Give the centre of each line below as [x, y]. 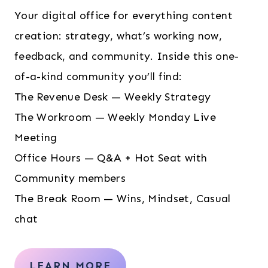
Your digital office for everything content [124, 16]
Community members [70, 179]
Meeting [36, 138]
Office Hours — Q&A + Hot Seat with [111, 158]
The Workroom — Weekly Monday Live [115, 118]
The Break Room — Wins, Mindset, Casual [123, 199]
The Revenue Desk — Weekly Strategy [113, 97]
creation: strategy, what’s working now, [118, 36]
